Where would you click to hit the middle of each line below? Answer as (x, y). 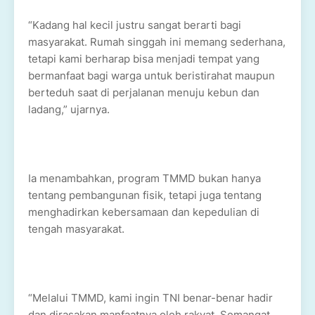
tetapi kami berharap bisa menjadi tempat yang (144, 59)
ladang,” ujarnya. (69, 109)
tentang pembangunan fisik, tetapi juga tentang (145, 195)
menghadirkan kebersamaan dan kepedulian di (144, 212)
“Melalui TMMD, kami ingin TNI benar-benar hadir (150, 298)
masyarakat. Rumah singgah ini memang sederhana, (157, 42)
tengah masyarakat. (76, 229)
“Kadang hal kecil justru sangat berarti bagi (135, 25)
